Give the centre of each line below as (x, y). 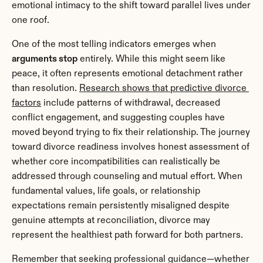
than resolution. (45, 88)
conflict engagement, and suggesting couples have (118, 118)
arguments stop (45, 59)
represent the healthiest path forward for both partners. (127, 235)
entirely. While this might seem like (151, 59)
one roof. (31, 20)
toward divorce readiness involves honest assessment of (131, 147)
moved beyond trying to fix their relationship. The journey (131, 132)
